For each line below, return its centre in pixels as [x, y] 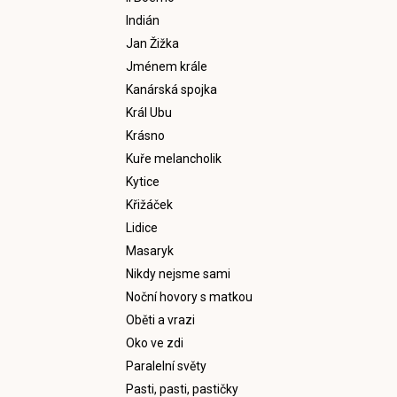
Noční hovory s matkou [189, 296]
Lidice [142, 227]
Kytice [143, 181]
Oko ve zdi [155, 343]
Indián [143, 20]
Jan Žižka [152, 43]
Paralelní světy [166, 366]
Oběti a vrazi [160, 319]
